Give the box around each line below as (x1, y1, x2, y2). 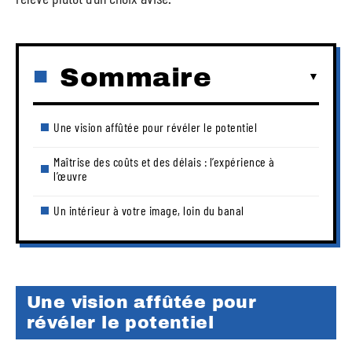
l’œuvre (53, 167, 88, 183)
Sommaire (60, 62, 211, 92)
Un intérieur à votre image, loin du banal (53, 202, 244, 218)
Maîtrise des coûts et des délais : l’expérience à (53, 153, 275, 169)
